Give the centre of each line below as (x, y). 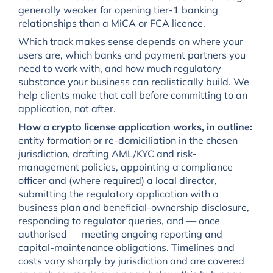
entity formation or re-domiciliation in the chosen (128, 140)
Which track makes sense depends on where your (130, 41)
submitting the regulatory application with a (118, 193)
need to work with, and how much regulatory (119, 68)
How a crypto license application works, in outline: (135, 126)
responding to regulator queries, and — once (119, 220)
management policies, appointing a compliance (125, 167)
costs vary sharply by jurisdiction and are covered (131, 261)
